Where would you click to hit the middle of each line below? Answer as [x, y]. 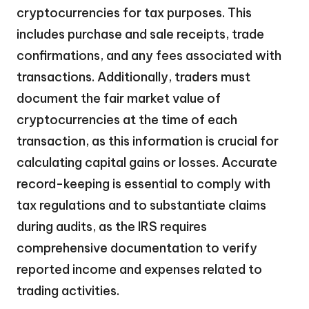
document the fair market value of [119, 98]
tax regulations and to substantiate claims [141, 205]
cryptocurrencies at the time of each [127, 119]
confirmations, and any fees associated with [149, 55]
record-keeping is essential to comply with [143, 183]
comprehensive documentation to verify [137, 248]
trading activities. [68, 290]
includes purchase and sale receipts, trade [140, 34]
